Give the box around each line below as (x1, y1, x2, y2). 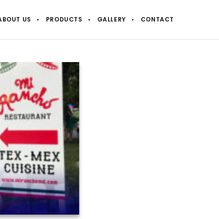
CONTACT (140, 15, 174, 23)
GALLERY (97, 15, 126, 23)
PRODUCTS (45, 15, 83, 23)
